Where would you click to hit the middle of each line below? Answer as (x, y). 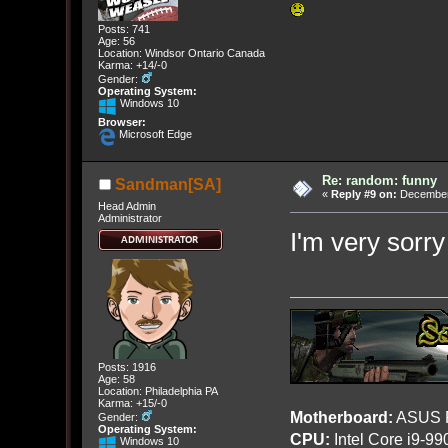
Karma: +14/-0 (132, 65)
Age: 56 (116, 41)
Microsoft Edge (153, 134)
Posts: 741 (123, 29)
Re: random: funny (379, 180)
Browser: (121, 122)
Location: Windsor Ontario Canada (181, 53)
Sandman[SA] (167, 184)
